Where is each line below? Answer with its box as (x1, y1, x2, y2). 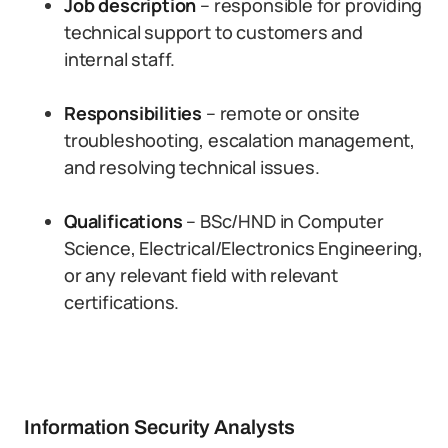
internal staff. (64, 47, 176, 71)
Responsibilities (64, 101, 203, 125)
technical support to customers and (64, 20, 363, 44)
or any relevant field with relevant (64, 263, 338, 287)
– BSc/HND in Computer (182, 209, 384, 233)
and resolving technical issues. (64, 155, 320, 179)
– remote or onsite (202, 101, 360, 125)
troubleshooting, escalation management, (64, 128, 415, 152)
